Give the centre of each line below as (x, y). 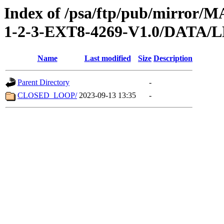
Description (173, 58)
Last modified (107, 58)
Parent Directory (43, 82)
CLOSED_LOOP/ (47, 95)
